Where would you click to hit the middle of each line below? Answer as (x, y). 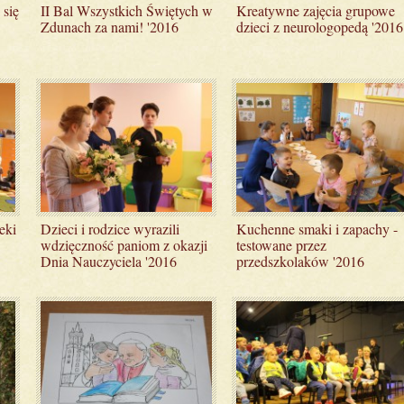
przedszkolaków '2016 (301, 261)
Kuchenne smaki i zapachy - (317, 228)
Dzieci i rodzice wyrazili (110, 228)
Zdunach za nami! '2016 (109, 27)
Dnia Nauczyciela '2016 (108, 261)
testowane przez (282, 244)
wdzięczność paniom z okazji (124, 244)
